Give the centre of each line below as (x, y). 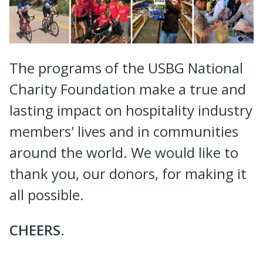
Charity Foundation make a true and (128, 89)
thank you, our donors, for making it (128, 173)
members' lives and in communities (124, 131)
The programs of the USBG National (126, 68)
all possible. (47, 194)
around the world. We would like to (124, 152)
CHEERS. (37, 230)
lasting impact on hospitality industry (131, 110)
